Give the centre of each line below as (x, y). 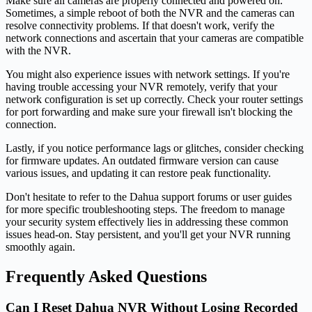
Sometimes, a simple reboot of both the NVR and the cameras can (150, 13)
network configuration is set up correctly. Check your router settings (154, 100)
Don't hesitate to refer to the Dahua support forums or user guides (149, 197)
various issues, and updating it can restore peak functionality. (138, 173)
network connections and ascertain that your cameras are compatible (155, 38)
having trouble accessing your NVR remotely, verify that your (141, 87)
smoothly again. (40, 247)
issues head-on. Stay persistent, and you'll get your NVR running (148, 235)
